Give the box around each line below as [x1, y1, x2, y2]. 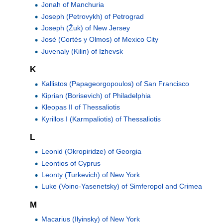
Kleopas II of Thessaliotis [41, 103, 120, 111]
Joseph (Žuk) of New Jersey [41, 24, 130, 32]
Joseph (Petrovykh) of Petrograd [41, 12, 144, 20]
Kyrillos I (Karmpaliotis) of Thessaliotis [41, 114, 161, 123]
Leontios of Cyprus [41, 159, 101, 167]
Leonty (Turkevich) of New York [41, 171, 140, 179]
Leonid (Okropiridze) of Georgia [41, 147, 141, 156]
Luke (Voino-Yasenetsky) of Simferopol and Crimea [41, 182, 202, 191]
